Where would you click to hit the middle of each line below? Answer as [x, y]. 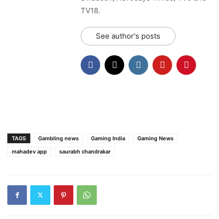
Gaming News [155, 138]
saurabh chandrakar [85, 151]
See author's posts [128, 36]
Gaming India [108, 138]
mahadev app [29, 151]
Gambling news [58, 138]
